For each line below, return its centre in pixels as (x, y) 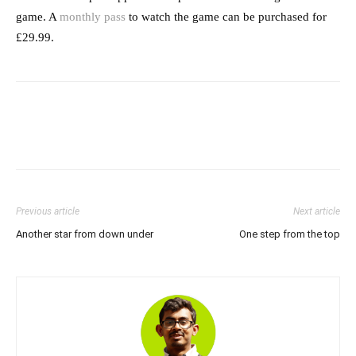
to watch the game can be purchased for (226, 16)
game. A (38, 16)
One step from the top (290, 234)
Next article (317, 211)
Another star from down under (85, 234)
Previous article (48, 211)
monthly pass (93, 16)
